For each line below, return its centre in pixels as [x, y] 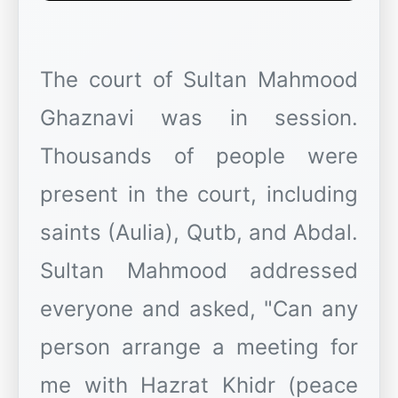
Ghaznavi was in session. [199, 118]
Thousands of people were [199, 156]
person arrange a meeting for [199, 347]
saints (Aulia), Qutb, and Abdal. [199, 233]
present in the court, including [199, 195]
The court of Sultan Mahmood [199, 80]
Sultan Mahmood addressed [199, 271]
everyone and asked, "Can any [199, 309]
